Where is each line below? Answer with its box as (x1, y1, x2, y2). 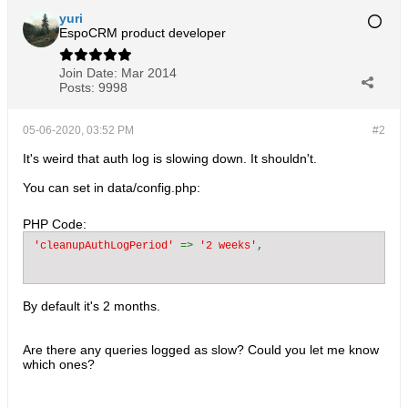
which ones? (23, 357, 95, 372)
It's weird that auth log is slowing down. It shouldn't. (23, 151, 317, 166)
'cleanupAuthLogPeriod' (34, 240, 180, 252)
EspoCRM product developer (59, 25, 226, 40)
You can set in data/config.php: (23, 180, 200, 195)
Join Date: (59, 66, 117, 80)
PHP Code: (23, 217, 87, 231)
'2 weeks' (199, 240, 257, 252)
